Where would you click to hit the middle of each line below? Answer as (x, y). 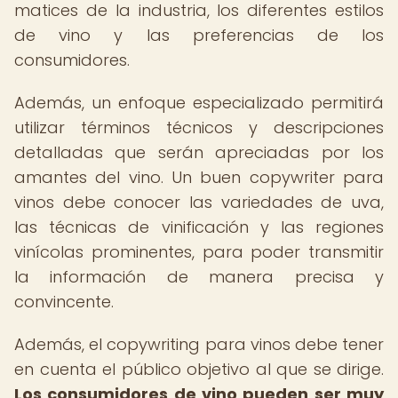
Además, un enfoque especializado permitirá (199, 103)
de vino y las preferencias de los (199, 35)
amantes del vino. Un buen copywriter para (199, 177)
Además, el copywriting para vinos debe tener (199, 344)
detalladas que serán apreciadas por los (199, 152)
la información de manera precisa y (199, 277)
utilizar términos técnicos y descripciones (199, 127)
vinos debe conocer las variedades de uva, (199, 202)
